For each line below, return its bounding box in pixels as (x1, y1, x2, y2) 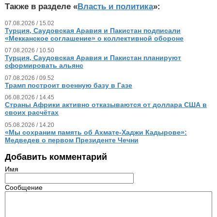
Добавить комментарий (5, 152, 107, 162)
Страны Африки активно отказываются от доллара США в (5, 101, 207, 109)
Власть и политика (77, 1, 153, 11)
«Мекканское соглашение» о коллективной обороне (5, 34, 184, 42)
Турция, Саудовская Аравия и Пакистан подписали (5, 26, 181, 34)
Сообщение (5, 183, 43, 191)
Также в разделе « (5, 1, 77, 11)
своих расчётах (5, 108, 59, 117)
